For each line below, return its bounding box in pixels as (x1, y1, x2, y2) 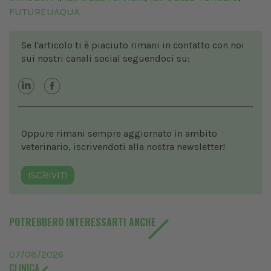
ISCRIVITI (28, 169, 68, 181)
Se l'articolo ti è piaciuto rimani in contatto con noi (21, 39, 244, 51)
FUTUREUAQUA (9, 5, 80, 18)
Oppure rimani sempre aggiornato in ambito (21, 128, 217, 140)
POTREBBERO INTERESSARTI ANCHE (9, 215, 156, 230)
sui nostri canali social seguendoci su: (21, 53, 190, 65)
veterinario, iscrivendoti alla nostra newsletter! (21, 141, 225, 153)
